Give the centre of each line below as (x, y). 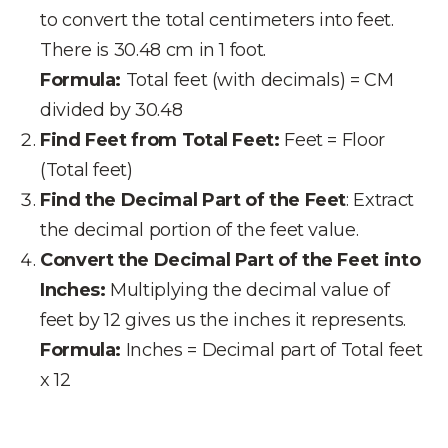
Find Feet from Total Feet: (162, 140)
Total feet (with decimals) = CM (257, 80)
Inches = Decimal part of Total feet (272, 350)
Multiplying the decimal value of (247, 290)
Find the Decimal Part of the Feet (193, 200)
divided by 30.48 (111, 110)
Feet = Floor (334, 140)
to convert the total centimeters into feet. (217, 20)
